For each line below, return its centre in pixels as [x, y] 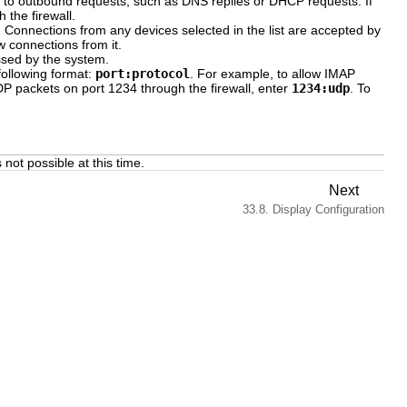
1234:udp [321, 88]
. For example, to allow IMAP [273, 73]
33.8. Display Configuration [313, 210]
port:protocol [143, 73]
